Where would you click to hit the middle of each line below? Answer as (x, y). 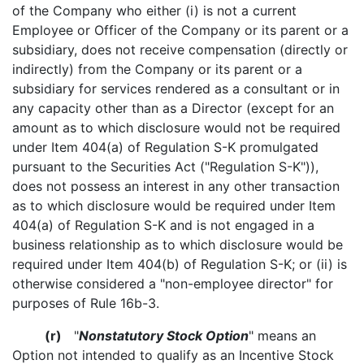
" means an (282, 336)
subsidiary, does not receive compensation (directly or (180, 50)
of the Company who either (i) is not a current (154, 11)
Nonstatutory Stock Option (164, 336)
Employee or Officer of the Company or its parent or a (180, 30)
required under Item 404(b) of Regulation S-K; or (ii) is (180, 264)
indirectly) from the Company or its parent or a (157, 69)
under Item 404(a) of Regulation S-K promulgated (165, 147)
